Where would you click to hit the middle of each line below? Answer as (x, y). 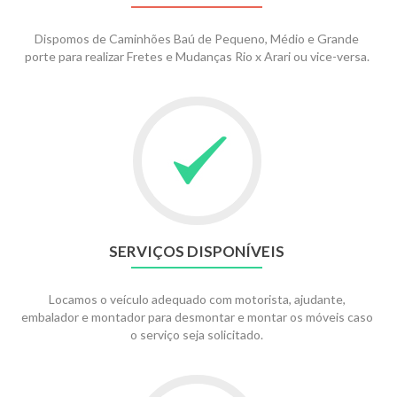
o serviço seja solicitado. (197, 335)
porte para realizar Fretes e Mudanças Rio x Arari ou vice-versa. (197, 56)
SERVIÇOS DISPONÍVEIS (197, 251)
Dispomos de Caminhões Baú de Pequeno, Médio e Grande (197, 39)
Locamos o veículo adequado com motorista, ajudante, (197, 299)
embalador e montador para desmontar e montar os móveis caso (197, 317)
